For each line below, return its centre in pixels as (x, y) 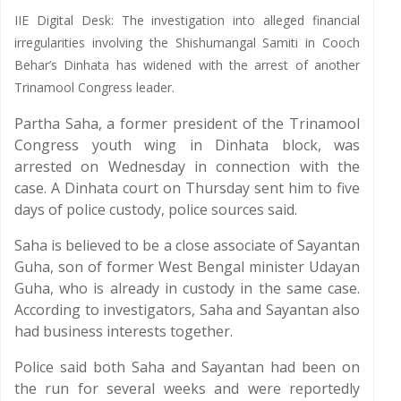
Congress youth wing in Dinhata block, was (187, 145)
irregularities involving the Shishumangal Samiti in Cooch (187, 43)
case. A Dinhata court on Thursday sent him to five (187, 188)
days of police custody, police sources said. (156, 209)
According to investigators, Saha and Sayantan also (187, 310)
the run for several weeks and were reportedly (187, 388)
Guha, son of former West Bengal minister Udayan (187, 267)
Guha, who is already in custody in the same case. (187, 288)
